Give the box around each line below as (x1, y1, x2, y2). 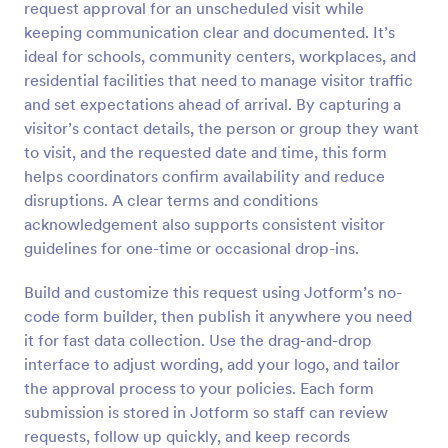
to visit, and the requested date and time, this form (24, 142, 387, 162)
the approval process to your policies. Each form (24, 378, 374, 398)
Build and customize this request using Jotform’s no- (24, 282, 402, 302)
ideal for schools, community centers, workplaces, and (24, 46, 416, 66)
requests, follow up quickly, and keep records (24, 426, 350, 446)
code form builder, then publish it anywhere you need (24, 306, 412, 326)
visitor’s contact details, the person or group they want (24, 118, 419, 138)
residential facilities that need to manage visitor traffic (24, 70, 413, 90)
